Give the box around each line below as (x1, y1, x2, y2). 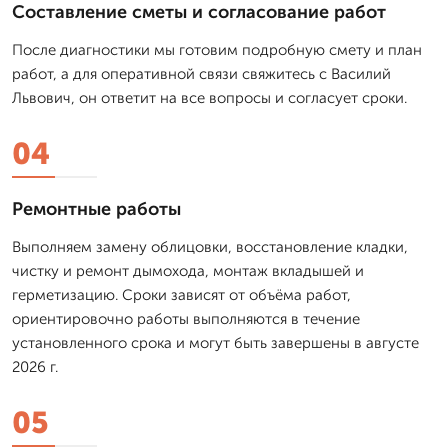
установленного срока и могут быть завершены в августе (12, 333, 419, 352)
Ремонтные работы (12, 197, 181, 220)
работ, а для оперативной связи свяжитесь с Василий (12, 64, 391, 83)
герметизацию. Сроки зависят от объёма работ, (12, 285, 351, 304)
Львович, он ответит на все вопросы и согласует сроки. (12, 88, 407, 107)
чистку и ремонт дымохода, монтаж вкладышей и (12, 261, 364, 280)
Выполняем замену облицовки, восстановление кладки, (12, 237, 408, 256)
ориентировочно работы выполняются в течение (12, 309, 360, 328)
